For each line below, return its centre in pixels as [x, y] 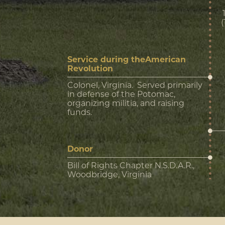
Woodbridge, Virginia [109, 175]
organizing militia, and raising [126, 103]
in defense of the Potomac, [121, 94]
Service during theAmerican [127, 60]
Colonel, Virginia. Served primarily [135, 85]
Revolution [90, 69]
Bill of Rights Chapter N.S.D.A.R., [131, 165]
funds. [81, 112]
